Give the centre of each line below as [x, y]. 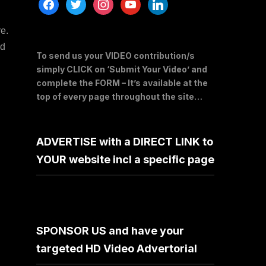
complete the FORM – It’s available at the [122, 83]
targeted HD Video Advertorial [117, 248]
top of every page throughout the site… [119, 96]
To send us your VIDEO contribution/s [115, 55]
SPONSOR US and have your [110, 230]
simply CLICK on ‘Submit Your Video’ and [122, 69]
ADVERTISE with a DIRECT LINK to [125, 141]
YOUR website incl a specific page [125, 159]
